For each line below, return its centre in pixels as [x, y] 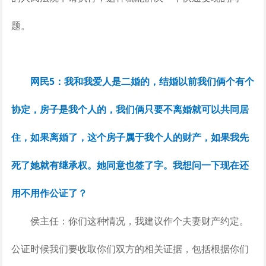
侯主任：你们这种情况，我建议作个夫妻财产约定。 [130, 221]
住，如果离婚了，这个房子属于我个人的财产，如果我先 [130, 137]
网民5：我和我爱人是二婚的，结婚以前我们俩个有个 [141, 81]
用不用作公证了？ [49, 193]
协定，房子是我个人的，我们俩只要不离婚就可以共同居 [130, 109]
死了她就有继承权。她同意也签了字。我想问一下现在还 [130, 165]
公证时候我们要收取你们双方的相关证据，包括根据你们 [130, 248]
